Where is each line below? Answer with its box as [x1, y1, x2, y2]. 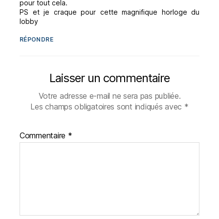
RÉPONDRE [20, 36, 53, 44]
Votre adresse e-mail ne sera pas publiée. [38, 91, 181, 101]
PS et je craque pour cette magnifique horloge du [20, 8, 199, 17]
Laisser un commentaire [49, 71, 170, 86]
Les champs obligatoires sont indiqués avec [30, 102, 184, 112]
